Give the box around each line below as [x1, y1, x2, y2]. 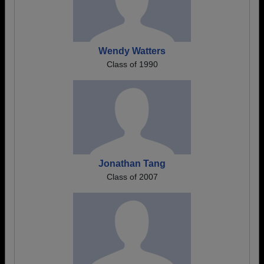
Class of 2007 [106, 172, 158, 181]
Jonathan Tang [98, 159, 166, 169]
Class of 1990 [106, 60, 158, 69]
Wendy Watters [98, 46, 166, 56]
